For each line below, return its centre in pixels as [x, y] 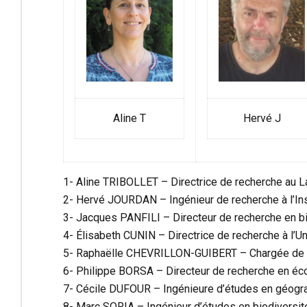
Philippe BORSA [115, 271]
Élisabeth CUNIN [116, 235]
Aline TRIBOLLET [117, 182]
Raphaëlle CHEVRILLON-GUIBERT [157, 253]
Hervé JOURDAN [116, 199]
